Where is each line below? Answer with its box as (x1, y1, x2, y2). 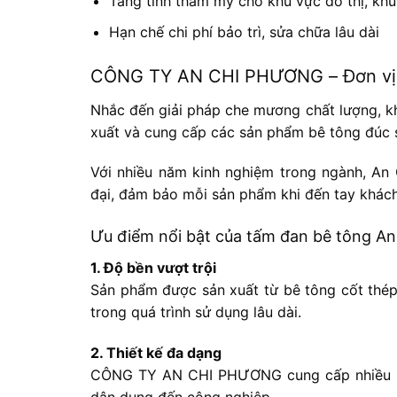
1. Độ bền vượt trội (90, 259, 216, 277)
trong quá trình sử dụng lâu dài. (90, 303, 301, 322)
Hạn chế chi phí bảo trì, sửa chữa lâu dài (108, 22, 379, 41)
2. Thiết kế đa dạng (90, 344, 222, 362)
